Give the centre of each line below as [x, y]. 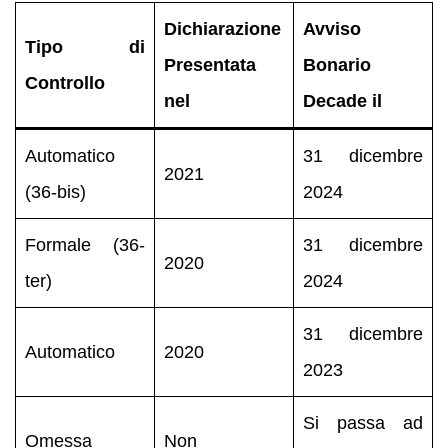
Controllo [64, 82]
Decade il [342, 100]
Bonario [336, 64]
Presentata [209, 64]
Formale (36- [85, 244]
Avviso [331, 28]
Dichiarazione [222, 28]
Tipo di [85, 46]
